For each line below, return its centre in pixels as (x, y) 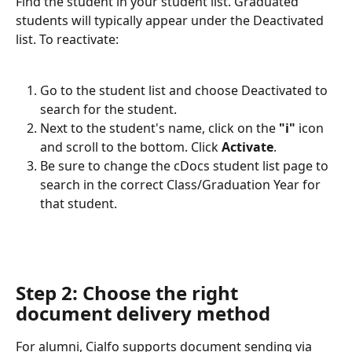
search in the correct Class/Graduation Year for (182, 184)
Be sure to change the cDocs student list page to (186, 165)
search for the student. (108, 109)
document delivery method (143, 313)
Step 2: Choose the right (129, 292)
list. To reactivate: (67, 40)
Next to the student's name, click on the (159, 128)
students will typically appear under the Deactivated (171, 21)
